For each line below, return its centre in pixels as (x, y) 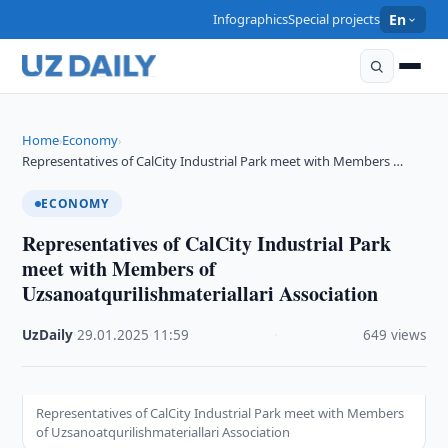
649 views (394, 335)
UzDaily (48, 335)
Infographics (251, 19)
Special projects (334, 19)
